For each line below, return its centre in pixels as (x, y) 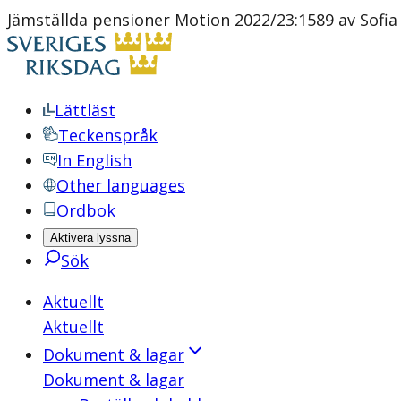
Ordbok (86, 210)
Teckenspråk (108, 135)
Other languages (121, 185)
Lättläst (85, 110)
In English (94, 160)
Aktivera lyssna (90, 238)
